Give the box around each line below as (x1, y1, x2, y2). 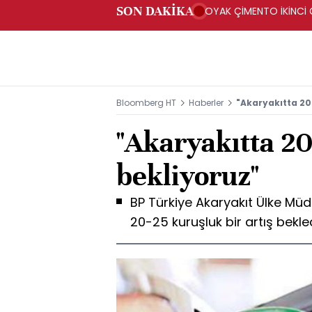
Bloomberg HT (116, 97, 176, 109)
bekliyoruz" (116, 158, 259, 194)
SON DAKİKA (116, 3, 194, 19)
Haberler (189, 97, 224, 109)
